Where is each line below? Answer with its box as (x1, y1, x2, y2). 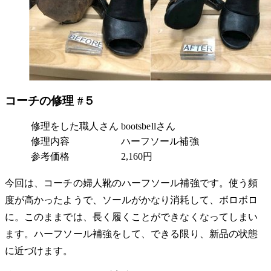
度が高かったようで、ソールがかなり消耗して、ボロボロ (5, 194, 258, 205)
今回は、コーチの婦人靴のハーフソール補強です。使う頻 (5, 177, 258, 188)
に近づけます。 (5, 245, 73, 256)
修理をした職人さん (31, 120, 119, 131)
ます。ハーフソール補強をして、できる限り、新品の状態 (5, 228, 258, 239)
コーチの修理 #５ (5, 94, 95, 107)
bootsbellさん (121, 120, 175, 131)
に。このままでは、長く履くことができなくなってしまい (5, 211, 258, 222)
